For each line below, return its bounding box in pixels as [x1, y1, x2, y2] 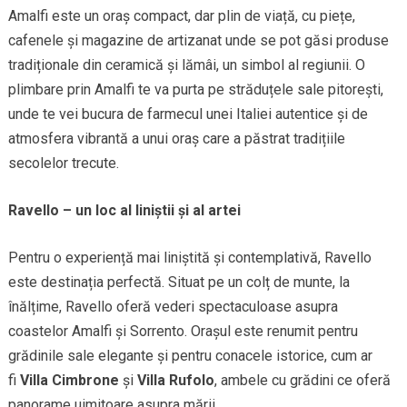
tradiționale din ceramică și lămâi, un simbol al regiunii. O [7, 56, 365, 74]
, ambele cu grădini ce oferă [213, 372, 391, 390]
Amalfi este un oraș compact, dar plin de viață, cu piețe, [7, 7, 355, 25]
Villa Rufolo [136, 372, 214, 390]
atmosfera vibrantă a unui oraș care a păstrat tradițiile [7, 130, 345, 148]
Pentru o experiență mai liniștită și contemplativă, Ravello [7, 249, 372, 267]
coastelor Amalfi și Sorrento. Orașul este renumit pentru [7, 323, 358, 341]
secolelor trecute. [7, 154, 119, 173]
